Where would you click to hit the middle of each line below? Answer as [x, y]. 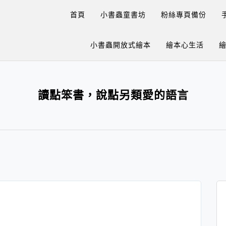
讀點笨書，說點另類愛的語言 [113, 95]
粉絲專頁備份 [184, 15]
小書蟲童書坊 [123, 15]
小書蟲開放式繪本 [121, 45]
